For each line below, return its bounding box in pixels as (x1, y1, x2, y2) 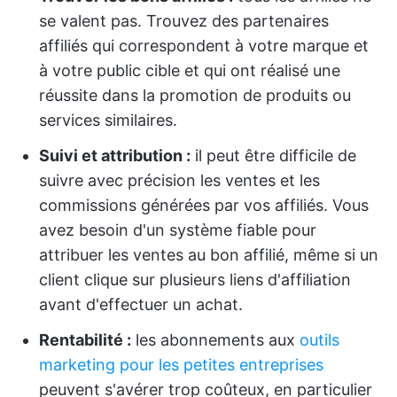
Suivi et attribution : (39, 146, 191, 165)
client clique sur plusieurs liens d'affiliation (39, 270, 351, 289)
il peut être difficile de (191, 146, 356, 165)
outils (300, 331, 339, 349)
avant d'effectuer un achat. (39, 295, 243, 314)
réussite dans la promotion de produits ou (39, 86, 351, 105)
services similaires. (39, 111, 177, 129)
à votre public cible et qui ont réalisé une (39, 61, 340, 80)
